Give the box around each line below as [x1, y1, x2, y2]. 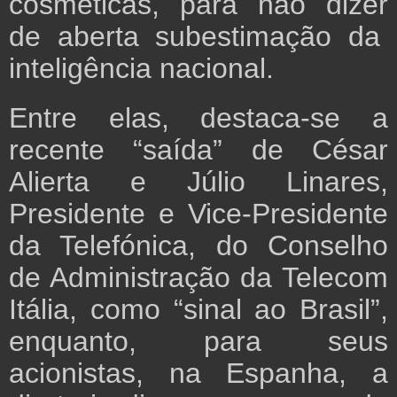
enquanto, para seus [9, 325, 388, 358]
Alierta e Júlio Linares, [9, 166, 388, 198]
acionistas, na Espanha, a [9, 357, 388, 390]
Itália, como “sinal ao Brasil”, [9, 293, 388, 326]
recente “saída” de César [9, 134, 388, 167]
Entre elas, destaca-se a [9, 102, 388, 135]
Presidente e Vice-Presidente [9, 198, 388, 230]
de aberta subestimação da [9, 20, 388, 53]
